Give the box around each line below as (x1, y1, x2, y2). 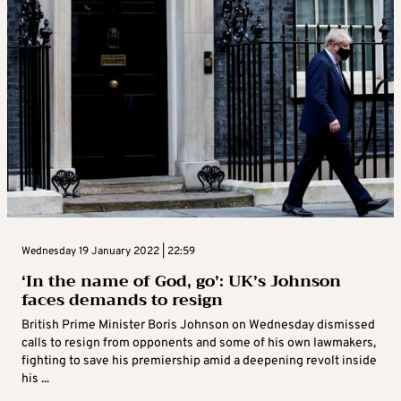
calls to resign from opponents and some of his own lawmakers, (21, 335, 376, 351)
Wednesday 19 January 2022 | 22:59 (21, 243, 195, 259)
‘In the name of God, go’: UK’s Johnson (21, 266, 341, 295)
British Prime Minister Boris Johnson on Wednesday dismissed (21, 317, 375, 333)
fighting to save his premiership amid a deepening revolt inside (21, 353, 377, 369)
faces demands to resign (21, 285, 223, 314)
